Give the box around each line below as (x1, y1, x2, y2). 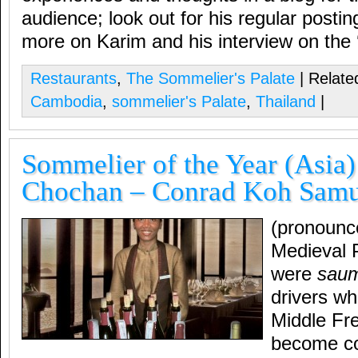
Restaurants (30, 70, 117, 87)
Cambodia (30, 93, 102, 110)
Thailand (256, 93, 316, 110)
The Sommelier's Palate (126, 70, 295, 87)
